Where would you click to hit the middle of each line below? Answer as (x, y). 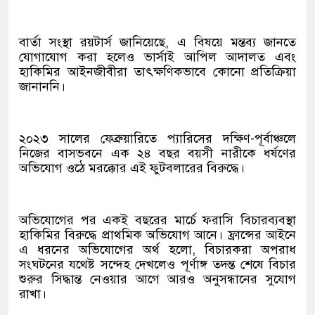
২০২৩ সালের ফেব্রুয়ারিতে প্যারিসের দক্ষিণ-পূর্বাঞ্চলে (157, 139)
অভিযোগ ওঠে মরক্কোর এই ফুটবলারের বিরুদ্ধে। (132, 168)
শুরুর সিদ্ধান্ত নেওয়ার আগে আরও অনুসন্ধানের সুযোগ (157, 279)
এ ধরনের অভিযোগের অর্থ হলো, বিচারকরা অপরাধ (157, 250)
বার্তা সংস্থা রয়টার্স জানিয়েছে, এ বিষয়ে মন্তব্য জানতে (157, 42)
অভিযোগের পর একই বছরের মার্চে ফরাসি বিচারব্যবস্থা (157, 220)
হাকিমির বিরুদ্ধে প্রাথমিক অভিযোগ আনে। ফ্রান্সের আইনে (157, 235)
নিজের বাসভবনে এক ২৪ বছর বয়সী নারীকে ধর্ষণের (157, 153)
